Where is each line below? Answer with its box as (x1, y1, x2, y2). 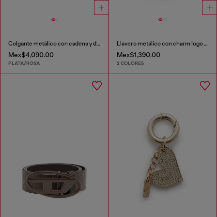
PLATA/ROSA (8, 60, 40, 67)
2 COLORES (116, 60, 144, 67)
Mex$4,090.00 (8, 51, 54, 59)
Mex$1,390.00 (116, 51, 160, 59)
